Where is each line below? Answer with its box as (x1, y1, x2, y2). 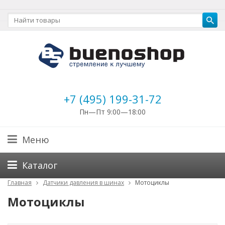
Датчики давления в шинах (43, 178, 124, 187)
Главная (8, 178, 32, 187)
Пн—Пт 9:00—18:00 (79, 107, 146, 117)
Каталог (22, 159, 57, 171)
